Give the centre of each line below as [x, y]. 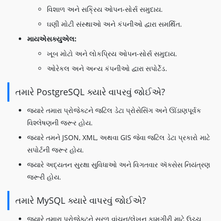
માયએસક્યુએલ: [52, 39]
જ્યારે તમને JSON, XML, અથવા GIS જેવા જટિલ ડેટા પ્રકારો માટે [119, 137]
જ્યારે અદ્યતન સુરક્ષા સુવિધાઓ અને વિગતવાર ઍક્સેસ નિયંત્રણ [119, 165]
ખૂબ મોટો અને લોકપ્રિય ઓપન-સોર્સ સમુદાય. [112, 54]
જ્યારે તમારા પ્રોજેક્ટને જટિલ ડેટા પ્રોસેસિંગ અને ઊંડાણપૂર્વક [114, 110]
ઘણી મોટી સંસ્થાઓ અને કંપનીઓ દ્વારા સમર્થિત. [114, 24]
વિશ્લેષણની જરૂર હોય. [60, 123]
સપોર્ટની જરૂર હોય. [55, 150]
